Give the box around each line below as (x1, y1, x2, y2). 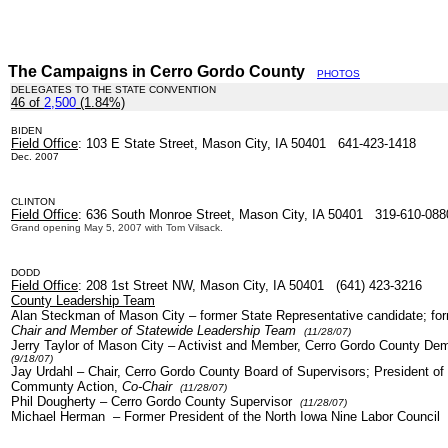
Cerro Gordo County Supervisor (111, 394, 292, 409)
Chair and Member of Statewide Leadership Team (11, 323, 304, 338)
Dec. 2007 (11, 151, 59, 162)
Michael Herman (11, 409, 109, 424)
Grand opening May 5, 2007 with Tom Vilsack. (11, 222, 223, 233)
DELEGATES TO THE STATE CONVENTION (11, 84, 216, 95)
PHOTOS (317, 68, 360, 79)
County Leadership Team (11, 293, 155, 308)
